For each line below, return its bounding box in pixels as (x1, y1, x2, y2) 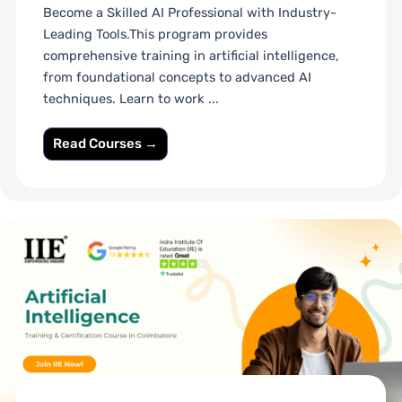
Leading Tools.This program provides (42, 26, 267, 43)
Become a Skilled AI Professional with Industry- (42, 4, 336, 22)
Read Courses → (52, 135, 158, 153)
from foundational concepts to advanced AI (42, 69, 311, 86)
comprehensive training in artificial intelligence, (42, 48, 339, 65)
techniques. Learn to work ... (42, 91, 219, 108)
